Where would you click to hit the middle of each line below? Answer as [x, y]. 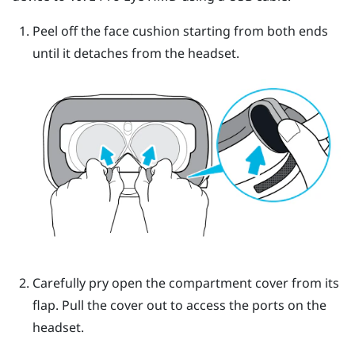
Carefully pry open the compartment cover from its [185, 283]
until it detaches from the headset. [136, 53]
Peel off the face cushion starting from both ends [180, 31]
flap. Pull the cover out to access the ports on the [179, 305]
